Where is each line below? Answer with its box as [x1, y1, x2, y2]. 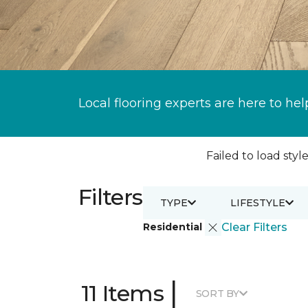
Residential [142, 220, 205, 233]
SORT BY [195, 287, 239, 300]
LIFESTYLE [230, 196, 285, 209]
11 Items [81, 280, 164, 307]
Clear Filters [221, 221, 287, 234]
